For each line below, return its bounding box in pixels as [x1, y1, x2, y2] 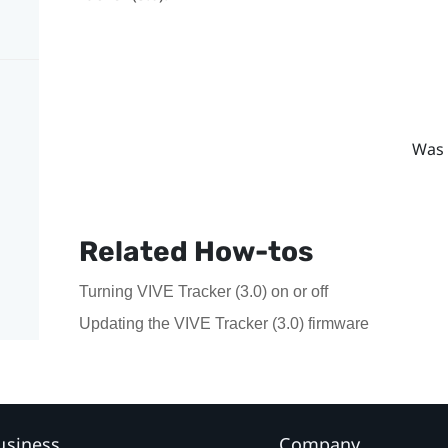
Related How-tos [78, 235, 313, 269]
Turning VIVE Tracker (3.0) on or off [78, 283, 328, 301]
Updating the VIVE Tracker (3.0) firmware [78, 315, 369, 333]
